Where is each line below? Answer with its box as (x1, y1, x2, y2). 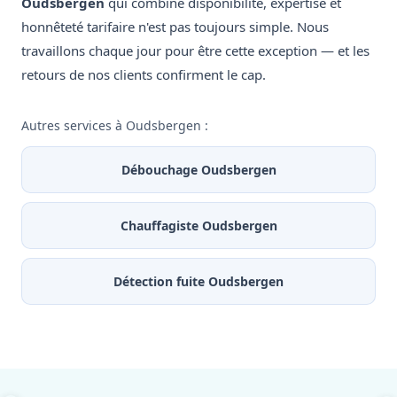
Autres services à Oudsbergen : (21, 117, 208, 135)
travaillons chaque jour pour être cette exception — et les (21, 42, 370, 60)
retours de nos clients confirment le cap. (21, 66, 266, 84)
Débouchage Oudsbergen (121, 161, 276, 179)
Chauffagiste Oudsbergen (120, 217, 277, 235)
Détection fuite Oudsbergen (113, 273, 284, 291)
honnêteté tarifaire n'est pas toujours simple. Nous (21, 18, 329, 36)
